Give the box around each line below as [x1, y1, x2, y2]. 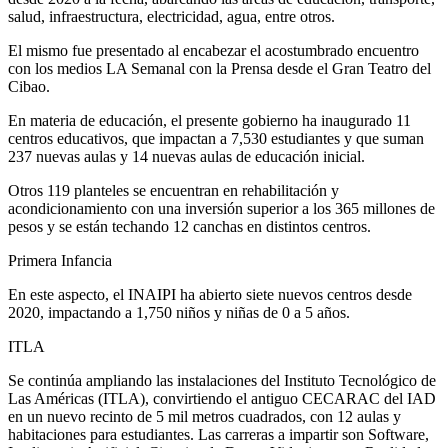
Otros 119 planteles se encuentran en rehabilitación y [8, 181, 339, 199]
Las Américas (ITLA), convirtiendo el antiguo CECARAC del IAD [8, 389, 436, 407]
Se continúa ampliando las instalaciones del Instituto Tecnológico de [8, 371, 436, 389]
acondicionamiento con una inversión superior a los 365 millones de [8, 199, 435, 217]
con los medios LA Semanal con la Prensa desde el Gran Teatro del [8, 59, 431, 77]
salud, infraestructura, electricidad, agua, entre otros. [8, 7, 335, 25]
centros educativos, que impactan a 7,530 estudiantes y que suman [8, 129, 424, 147]
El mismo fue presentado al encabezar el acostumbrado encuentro [8, 41, 419, 59]
